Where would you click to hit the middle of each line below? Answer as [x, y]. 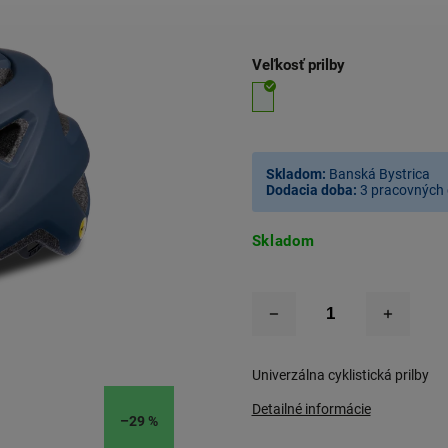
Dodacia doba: [311, 190]
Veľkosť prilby [298, 65]
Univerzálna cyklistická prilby [340, 375]
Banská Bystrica [379, 174]
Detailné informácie [311, 409]
